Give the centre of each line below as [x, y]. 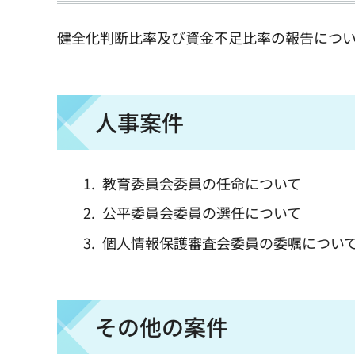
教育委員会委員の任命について [202, 183]
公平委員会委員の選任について [202, 213]
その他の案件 [162, 327]
